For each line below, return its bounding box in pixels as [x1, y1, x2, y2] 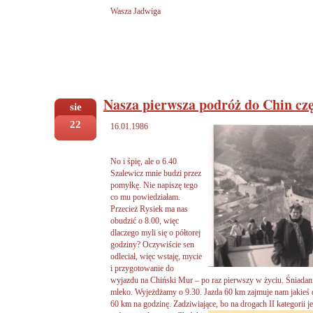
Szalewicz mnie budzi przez [110, 168, 201, 178]
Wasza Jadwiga [110, 6, 161, 17]
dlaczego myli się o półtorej [110, 227, 201, 238]
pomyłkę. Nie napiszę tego [110, 180, 198, 190]
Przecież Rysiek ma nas [110, 203, 188, 214]
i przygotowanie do [110, 263, 174, 273]
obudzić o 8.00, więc [110, 215, 179, 226]
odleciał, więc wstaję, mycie [110, 251, 202, 261]
